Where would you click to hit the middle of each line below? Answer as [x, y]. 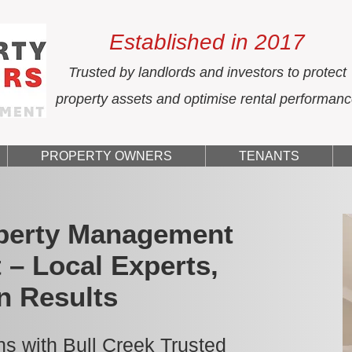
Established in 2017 [207, 42]
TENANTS [269, 156]
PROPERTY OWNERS [106, 156]
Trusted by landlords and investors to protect [207, 72]
